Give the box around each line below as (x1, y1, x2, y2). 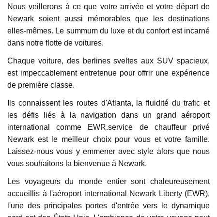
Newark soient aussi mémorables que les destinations (7, 14, 210, 23)
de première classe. (7, 80, 75, 89)
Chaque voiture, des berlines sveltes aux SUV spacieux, (7, 56, 210, 65)
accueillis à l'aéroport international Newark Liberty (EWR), (7, 189, 210, 198)
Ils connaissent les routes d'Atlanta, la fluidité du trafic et (7, 98, 210, 107)
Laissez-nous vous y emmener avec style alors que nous (7, 147, 210, 155)
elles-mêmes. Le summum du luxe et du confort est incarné (7, 26, 210, 35)
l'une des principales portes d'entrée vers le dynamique (7, 201, 210, 210)
